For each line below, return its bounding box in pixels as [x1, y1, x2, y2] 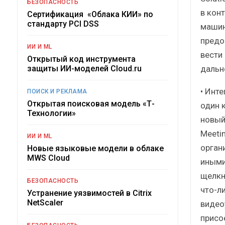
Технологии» [27, 108, 76, 118]
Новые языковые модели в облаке [27, 143, 164, 153]
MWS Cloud [27, 153, 70, 163]
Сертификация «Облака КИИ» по [27, 9, 153, 19]
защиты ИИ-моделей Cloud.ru [27, 63, 142, 73]
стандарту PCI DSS [27, 19, 99, 29]
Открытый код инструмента [27, 54, 136, 64]
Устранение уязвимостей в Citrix [27, 188, 152, 198]
